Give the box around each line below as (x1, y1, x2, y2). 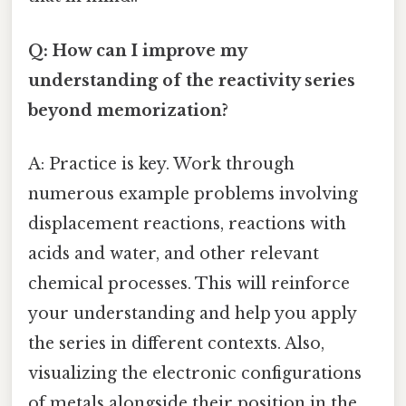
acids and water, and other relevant (28, 243, 319, 264)
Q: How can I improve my (28, 40, 246, 61)
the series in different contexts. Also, (28, 333, 324, 353)
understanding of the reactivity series (28, 70, 355, 91)
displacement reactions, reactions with (28, 213, 346, 234)
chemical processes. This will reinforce (28, 273, 350, 294)
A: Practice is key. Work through (28, 153, 295, 174)
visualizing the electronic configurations (28, 362, 362, 383)
